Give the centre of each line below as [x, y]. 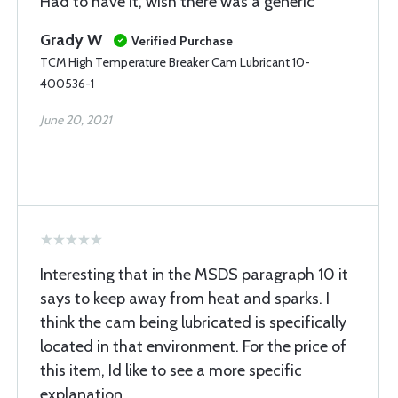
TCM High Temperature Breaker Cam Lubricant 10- [175, 62]
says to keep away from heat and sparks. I [185, 298]
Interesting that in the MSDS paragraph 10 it [194, 275]
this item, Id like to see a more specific [171, 370]
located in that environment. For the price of [193, 346]
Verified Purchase [182, 41]
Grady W [71, 40]
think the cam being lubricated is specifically [193, 322]
